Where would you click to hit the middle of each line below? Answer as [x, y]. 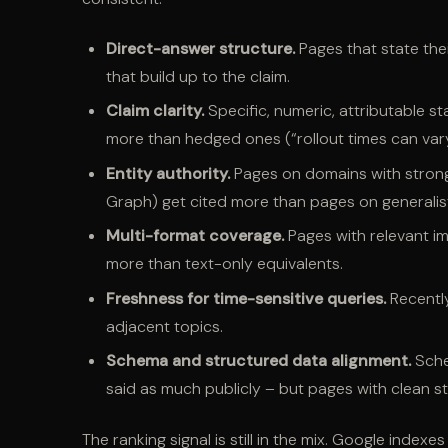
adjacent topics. [164, 326]
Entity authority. [168, 173]
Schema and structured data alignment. [258, 360]
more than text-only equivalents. [224, 264]
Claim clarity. [155, 111]
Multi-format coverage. [195, 236]
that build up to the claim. [198, 76]
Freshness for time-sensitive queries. [246, 298]
